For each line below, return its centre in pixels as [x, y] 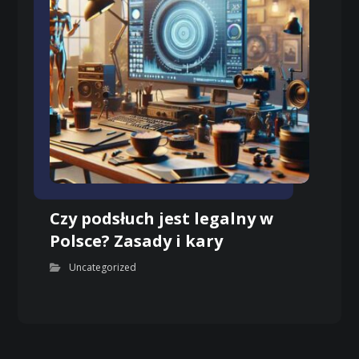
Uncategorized [103, 268]
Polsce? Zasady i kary [137, 241]
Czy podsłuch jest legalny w [162, 219]
